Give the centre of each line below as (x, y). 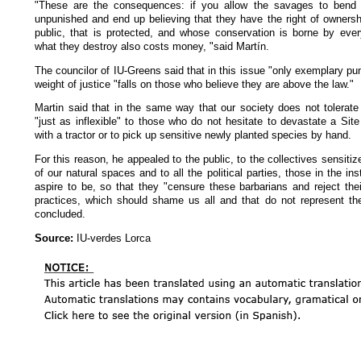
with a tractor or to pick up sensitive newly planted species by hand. (193, 135)
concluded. (60, 214)
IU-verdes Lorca (112, 238)
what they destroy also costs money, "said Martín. (152, 46)
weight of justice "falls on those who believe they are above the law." (194, 84)
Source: (54, 238)
